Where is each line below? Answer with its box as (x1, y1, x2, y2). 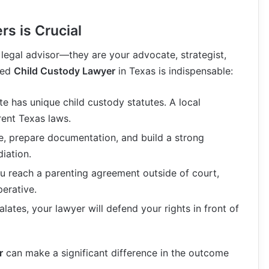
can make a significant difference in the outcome (3, 247, 229, 259)
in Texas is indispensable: (115, 65, 233, 77)
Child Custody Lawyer (14, 65, 115, 77)
